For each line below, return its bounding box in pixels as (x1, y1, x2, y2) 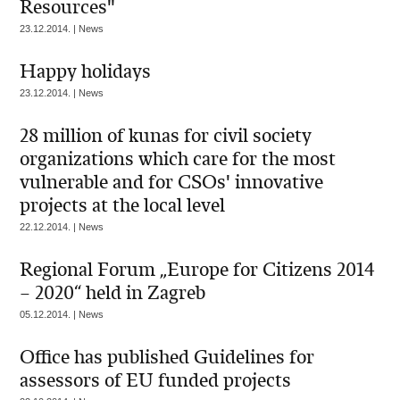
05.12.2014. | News (20, 309, 104, 320)
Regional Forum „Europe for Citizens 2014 (20, 258, 376, 281)
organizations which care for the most (20, 147, 337, 171)
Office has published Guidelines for (20, 346, 315, 369)
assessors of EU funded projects (20, 369, 292, 392)
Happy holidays (20, 60, 152, 83)
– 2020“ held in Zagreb (20, 281, 206, 304)
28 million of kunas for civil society (20, 124, 312, 147)
